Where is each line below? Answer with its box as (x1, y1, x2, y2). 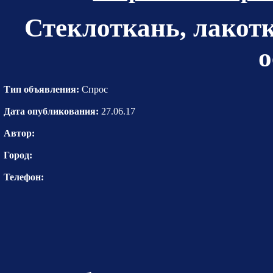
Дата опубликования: (4, 105, 99, 116)
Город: (4, 149, 32, 160)
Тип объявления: (4, 83, 79, 94)
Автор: (4, 127, 35, 138)
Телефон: (4, 171, 44, 182)
